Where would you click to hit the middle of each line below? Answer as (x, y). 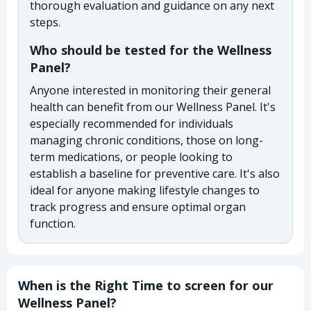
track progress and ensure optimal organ (138, 207)
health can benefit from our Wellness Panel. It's (153, 107)
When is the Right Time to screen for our (146, 285)
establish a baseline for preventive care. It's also (155, 173)
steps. (45, 22)
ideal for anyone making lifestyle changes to (145, 190)
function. (53, 223)
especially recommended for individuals (132, 123)
